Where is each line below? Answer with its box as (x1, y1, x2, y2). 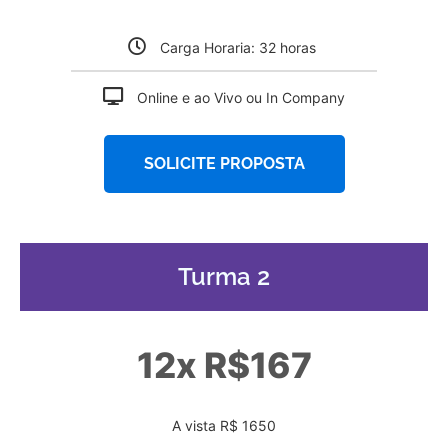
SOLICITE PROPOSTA (143, 154, 305, 174)
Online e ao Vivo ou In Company (137, 89, 345, 107)
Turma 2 (178, 262, 270, 292)
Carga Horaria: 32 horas (160, 39, 320, 57)
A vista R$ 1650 (172, 417, 276, 435)
